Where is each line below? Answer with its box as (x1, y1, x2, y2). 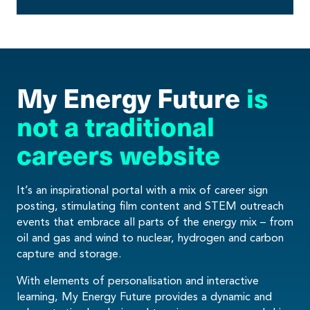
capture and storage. (17, 246, 121, 260)
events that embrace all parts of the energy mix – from (17, 215, 293, 228)
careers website (17, 134, 220, 172)
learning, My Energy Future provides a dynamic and (17, 289, 272, 303)
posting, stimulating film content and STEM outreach (17, 199, 284, 212)
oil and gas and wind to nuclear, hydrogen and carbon (17, 230, 284, 244)
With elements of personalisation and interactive (17, 273, 259, 287)
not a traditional (17, 106, 215, 144)
